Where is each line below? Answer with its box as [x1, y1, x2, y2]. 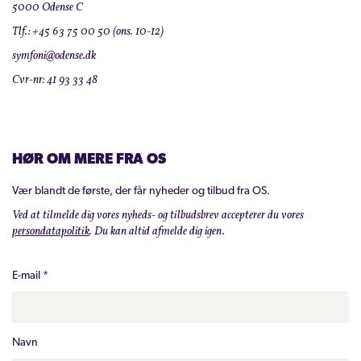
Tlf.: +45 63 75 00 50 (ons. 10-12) [12, 24, 164, 40]
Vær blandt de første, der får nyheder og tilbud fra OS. [12, 185, 270, 198]
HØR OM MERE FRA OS [12, 152, 166, 168]
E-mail [12, 270, 43, 283]
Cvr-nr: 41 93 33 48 [12, 73, 98, 89]
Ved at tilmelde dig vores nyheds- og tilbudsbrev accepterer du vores [12, 208, 304, 224]
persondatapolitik [12, 224, 89, 240]
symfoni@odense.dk [12, 48, 96, 64]
